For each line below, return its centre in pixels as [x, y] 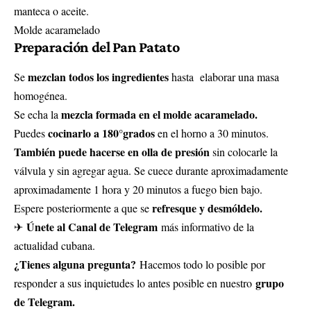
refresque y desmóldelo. [207, 208]
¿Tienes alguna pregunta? [77, 264]
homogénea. [41, 95]
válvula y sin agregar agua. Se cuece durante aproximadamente [151, 170]
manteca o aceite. [51, 10]
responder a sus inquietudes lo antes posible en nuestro [135, 283]
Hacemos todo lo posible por [202, 264]
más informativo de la [208, 226]
